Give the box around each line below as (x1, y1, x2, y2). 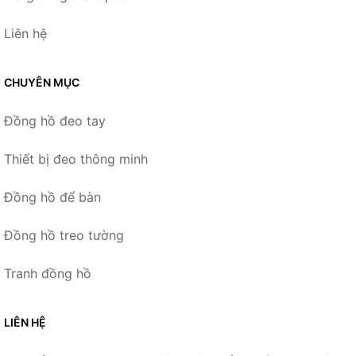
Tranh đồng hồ (4, 265, 91, 282)
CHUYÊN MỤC (4, 75, 79, 90)
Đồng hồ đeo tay (4, 113, 106, 130)
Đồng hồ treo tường (4, 227, 124, 244)
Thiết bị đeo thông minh (4, 151, 148, 168)
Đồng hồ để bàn (4, 189, 101, 206)
